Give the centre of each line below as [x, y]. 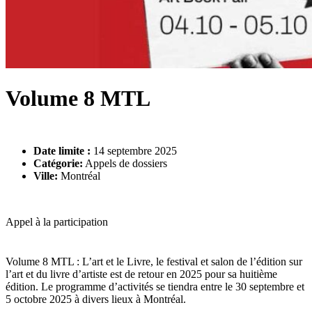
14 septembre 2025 [134, 151]
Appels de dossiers [125, 164]
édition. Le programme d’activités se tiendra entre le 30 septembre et [155, 286]
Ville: [46, 176]
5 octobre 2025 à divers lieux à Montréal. [96, 299]
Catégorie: [58, 164]
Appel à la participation [57, 222]
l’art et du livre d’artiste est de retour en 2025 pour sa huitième [141, 274]
